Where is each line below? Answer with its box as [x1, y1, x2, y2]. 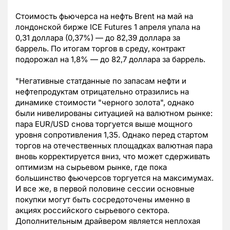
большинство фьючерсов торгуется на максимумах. [15, 173, 214, 183]
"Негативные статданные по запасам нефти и [15, 76, 186, 86]
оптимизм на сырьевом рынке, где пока [15, 162, 167, 172]
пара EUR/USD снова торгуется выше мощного [15, 119, 193, 129]
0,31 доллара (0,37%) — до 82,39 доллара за [15, 33, 180, 43]
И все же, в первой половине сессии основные [15, 184, 195, 194]
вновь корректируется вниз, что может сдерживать [15, 151, 210, 162]
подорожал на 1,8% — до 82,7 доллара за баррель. [15, 54, 205, 65]
